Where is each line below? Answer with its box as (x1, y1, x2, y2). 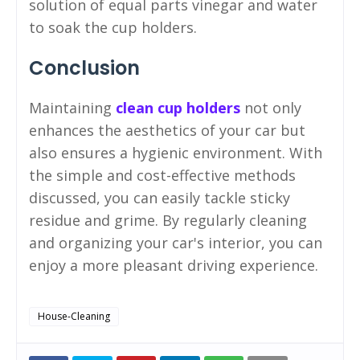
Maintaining (29, 98, 116, 118)
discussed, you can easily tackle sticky (29, 188, 290, 208)
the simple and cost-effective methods (29, 166, 296, 186)
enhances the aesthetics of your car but (29, 121, 305, 141)
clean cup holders (116, 98, 240, 118)
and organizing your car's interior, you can (29, 233, 322, 253)
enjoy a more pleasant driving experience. (29, 256, 318, 276)
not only (240, 98, 301, 118)
